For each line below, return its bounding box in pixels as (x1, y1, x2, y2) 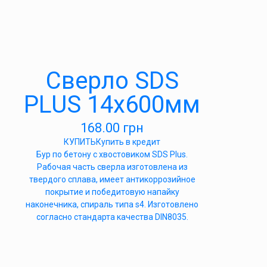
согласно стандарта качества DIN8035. (36, 212, 188, 222)
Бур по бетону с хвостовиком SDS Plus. (36, 150, 188, 159)
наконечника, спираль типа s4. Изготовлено (26, 200, 198, 209)
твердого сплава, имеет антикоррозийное (29, 175, 195, 184)
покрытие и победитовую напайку (45, 187, 179, 197)
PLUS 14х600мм (24, 91, 200, 119)
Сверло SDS (45, 67, 179, 95)
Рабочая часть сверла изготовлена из (36, 162, 188, 172)
